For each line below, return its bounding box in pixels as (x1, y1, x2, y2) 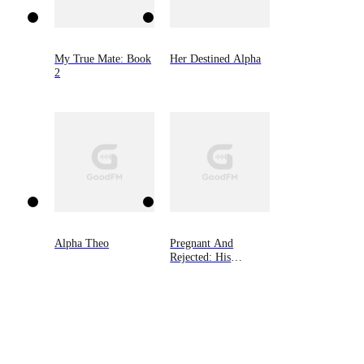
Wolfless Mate (170, 264, 236, 278)
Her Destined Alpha (170, 52, 262, 66)
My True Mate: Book (54, 52, 152, 66)
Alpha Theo (54, 236, 110, 250)
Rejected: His (170, 250, 232, 264)
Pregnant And (170, 236, 234, 250)
